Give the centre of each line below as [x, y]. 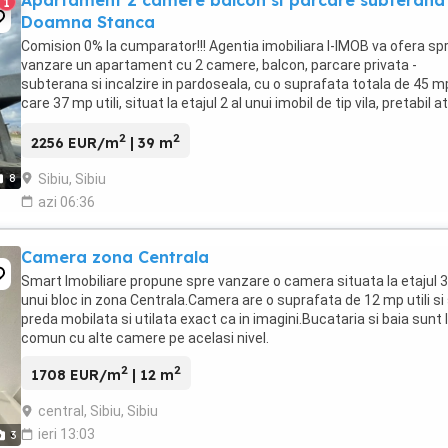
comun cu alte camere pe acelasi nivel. [145, 337]
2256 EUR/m [75, 142]
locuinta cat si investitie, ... [105, 122]
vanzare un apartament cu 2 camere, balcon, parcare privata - [219, 65]
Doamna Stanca [88, 22]
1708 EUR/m [76, 375]
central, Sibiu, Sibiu [98, 411]
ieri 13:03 [66, 434]
